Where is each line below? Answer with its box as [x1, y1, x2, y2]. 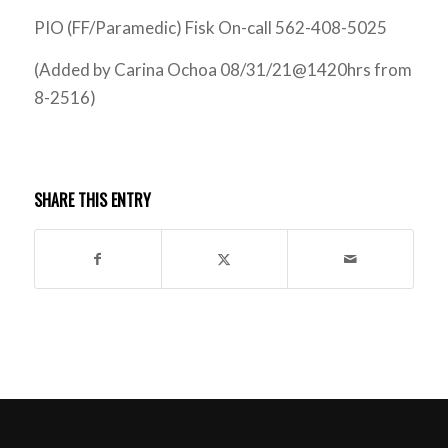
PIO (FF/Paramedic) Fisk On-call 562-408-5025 [33, 16, 387, 38]
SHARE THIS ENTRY [33, 187, 151, 212]
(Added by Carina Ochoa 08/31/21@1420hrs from [33, 59, 412, 81]
